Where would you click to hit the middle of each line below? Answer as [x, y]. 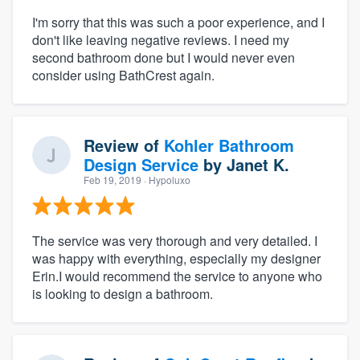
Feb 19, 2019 [112, 180]
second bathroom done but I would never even [164, 58]
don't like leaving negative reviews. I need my [161, 40]
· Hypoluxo [166, 180]
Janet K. [258, 165]
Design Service [141, 165]
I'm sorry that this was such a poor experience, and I [178, 22]
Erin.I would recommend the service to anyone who [177, 276]
